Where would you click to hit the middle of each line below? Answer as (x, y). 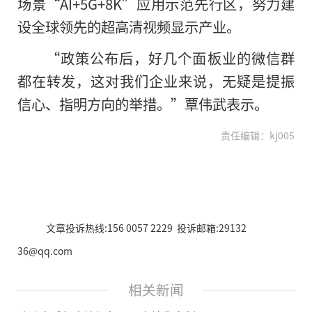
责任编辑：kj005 (258, 135)
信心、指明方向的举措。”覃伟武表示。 (143, 104)
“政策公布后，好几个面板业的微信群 (170, 58)
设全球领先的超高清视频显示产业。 (129, 27)
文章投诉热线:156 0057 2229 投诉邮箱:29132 (146, 228)
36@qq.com (45, 251)
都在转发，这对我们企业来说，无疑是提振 (156, 81)
